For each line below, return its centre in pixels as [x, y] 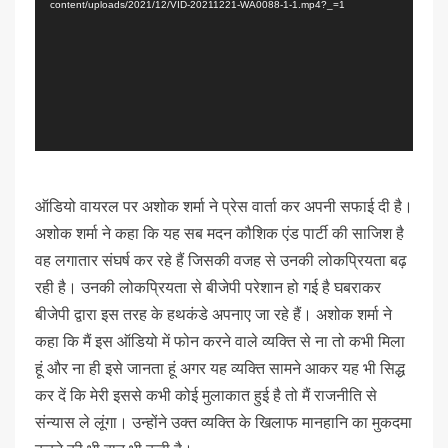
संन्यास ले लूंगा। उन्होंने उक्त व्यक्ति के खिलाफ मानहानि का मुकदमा [223, 422]
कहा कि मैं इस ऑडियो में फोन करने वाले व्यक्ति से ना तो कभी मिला [220, 341]
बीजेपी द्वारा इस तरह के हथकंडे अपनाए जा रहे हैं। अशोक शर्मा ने [213, 314]
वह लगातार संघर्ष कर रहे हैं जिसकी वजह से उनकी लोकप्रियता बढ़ [221, 260]
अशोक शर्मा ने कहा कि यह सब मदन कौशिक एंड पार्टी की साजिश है [219, 233]
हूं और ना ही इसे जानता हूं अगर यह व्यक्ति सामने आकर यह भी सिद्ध [220, 368]
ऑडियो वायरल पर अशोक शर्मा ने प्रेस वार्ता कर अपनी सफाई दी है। [224, 206]
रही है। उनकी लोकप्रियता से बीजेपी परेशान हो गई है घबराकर [208, 287]
